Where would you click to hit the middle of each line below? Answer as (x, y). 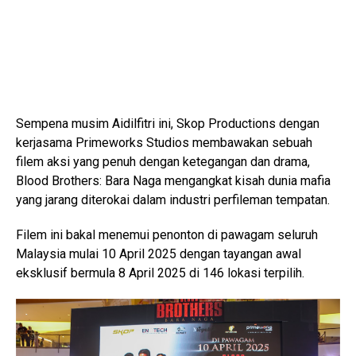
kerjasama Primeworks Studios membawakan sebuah (164, 143)
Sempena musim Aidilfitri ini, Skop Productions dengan (168, 124)
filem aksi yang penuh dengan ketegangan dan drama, (163, 162)
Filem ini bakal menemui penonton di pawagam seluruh (167, 235)
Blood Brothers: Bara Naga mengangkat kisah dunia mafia (173, 181)
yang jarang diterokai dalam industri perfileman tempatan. (173, 200)
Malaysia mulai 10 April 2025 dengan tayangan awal (159, 254)
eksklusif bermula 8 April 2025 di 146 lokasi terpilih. (160, 273)
